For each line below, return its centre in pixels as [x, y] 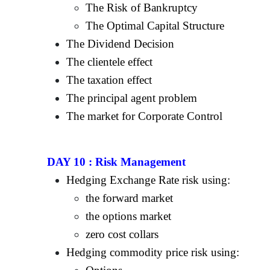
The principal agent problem [132, 98]
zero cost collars [122, 234]
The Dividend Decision [121, 43]
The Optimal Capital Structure [155, 25]
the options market [129, 216]
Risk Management [141, 162]
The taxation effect [109, 80]
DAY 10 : [71, 162]
